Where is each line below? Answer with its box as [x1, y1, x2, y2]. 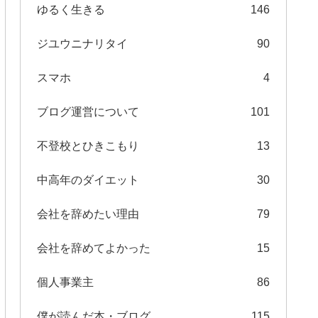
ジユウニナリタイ [37, 37, 128, 50]
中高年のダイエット [37, 173, 139, 186]
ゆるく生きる [37, 3, 105, 16]
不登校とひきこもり [37, 139, 139, 152]
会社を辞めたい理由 [37, 207, 139, 220]
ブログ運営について [37, 105, 139, 118]
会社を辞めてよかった [37, 241, 150, 254]
